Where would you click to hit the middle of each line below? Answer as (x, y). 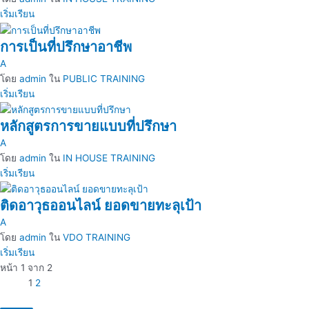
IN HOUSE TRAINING (109, 158)
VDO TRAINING (97, 238)
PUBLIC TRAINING (104, 78)
